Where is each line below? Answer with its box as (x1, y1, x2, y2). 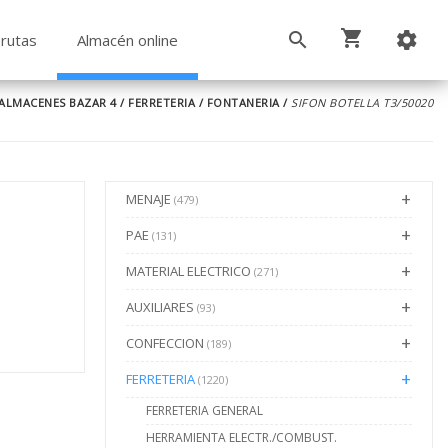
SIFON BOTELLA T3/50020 (291, 95, 433, 110)
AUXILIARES (125, 298, 197, 316)
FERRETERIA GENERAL (145, 402, 263, 419)
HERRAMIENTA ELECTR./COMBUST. (145, 429, 337, 446)
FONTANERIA (206, 95, 280, 110)
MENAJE (125, 190, 174, 208)
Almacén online (76, 30, 178, 50)
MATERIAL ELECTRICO (125, 262, 254, 280)
